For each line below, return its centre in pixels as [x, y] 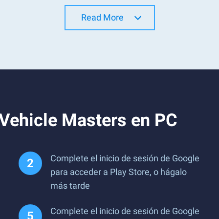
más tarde [70, 186]
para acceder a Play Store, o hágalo [119, 172]
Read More [102, 17]
